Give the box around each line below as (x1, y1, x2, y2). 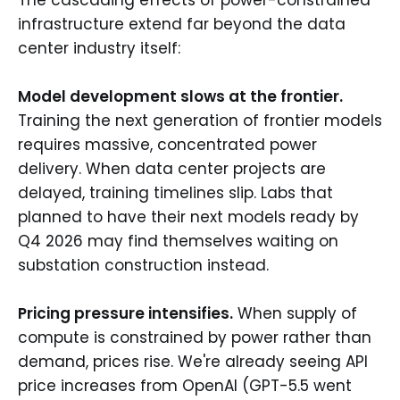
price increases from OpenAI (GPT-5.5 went (18, 375, 352, 396)
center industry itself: (18, 37, 180, 59)
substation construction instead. (18, 254, 269, 276)
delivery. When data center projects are (18, 157, 326, 179)
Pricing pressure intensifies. (18, 303, 233, 324)
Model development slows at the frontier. (18, 85, 343, 107)
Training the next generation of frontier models (18, 109, 382, 131)
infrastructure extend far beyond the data (18, 12, 346, 35)
